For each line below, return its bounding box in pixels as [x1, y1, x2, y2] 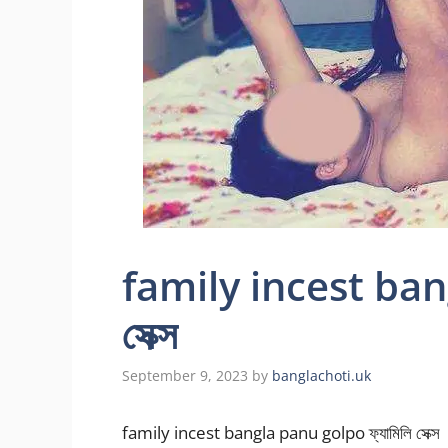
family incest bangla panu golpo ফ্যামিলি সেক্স [122, 421, 440, 445]
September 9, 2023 [122, 366, 248, 386]
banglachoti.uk [272, 366, 371, 386]
